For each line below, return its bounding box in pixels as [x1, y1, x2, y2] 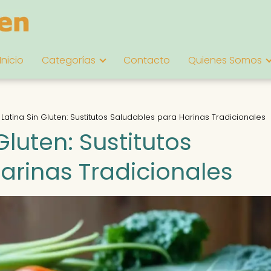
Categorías [42, 53, 96, 67]
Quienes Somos [188, 53, 262, 67]
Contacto [123, 53, 170, 67]
